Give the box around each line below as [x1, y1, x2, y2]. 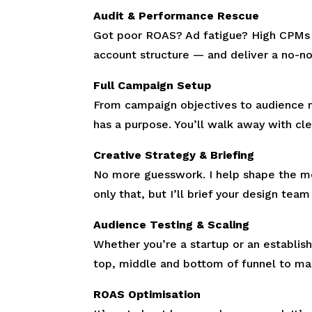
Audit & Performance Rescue [93, 8, 260, 22]
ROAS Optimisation [93, 287, 201, 301]
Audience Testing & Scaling [93, 217, 250, 231]
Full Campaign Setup [93, 78, 212, 92]
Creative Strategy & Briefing [93, 148, 255, 162]
